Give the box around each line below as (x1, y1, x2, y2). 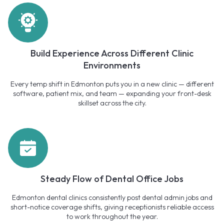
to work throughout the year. (66, 212, 158, 221)
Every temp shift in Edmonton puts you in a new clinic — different (10, 79, 214, 89)
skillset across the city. (77, 98, 146, 108)
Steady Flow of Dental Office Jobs (40, 173, 183, 185)
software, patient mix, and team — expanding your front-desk (12, 89, 211, 98)
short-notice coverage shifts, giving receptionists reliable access (10, 202, 214, 212)
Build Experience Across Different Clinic (30, 47, 193, 59)
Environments (83, 59, 140, 71)
